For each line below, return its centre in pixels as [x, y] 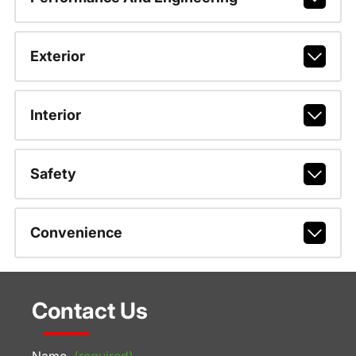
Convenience [76, 232]
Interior [55, 115]
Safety [53, 174]
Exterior [57, 56]
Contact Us [90, 311]
